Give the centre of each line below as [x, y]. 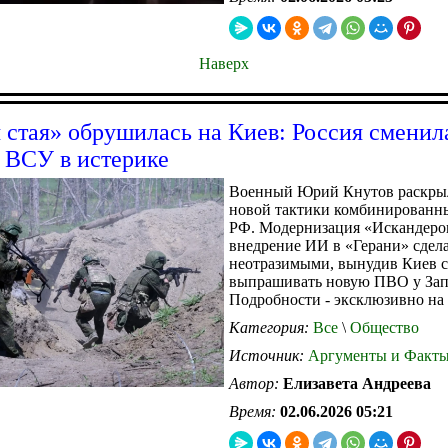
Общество [382, 327]
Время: [254, 411]
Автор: [256, 383]
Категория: [271, 327]
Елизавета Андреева [357, 383]
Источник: [268, 355]
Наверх [224, 63]
